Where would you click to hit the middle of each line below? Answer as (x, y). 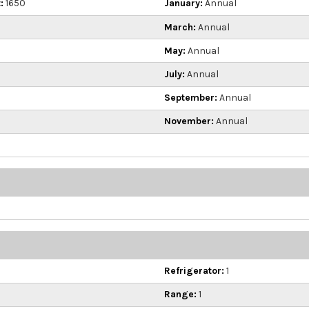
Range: (180, 295)
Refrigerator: (194, 270)
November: (189, 121)
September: (191, 98)
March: (180, 27)
